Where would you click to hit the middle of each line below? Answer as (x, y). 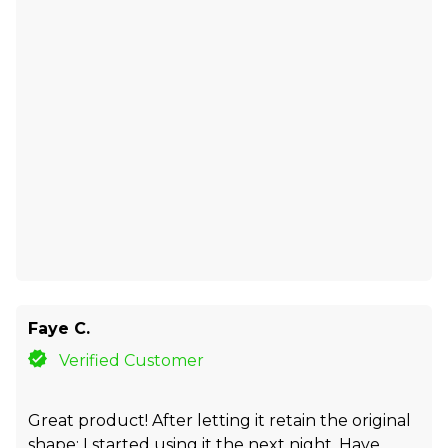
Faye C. (59, 328)
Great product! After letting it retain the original (219, 420)
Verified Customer (132, 360)
